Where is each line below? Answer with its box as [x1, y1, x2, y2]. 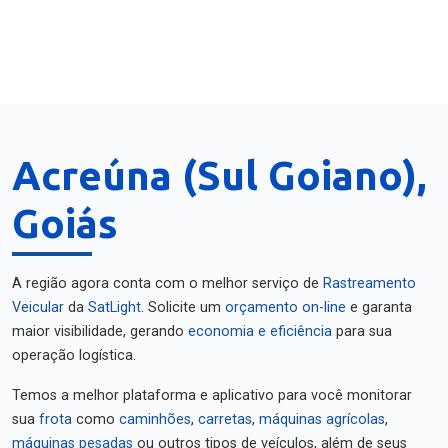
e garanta [346, 299, 412, 316]
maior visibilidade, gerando [12, 323, 188, 340]
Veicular [12, 299, 64, 316]
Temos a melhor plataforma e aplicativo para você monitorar [12, 387, 412, 404]
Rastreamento [323, 275, 416, 292]
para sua [332, 323, 392, 340]
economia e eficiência [188, 323, 332, 340]
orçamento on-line [225, 299, 346, 316]
